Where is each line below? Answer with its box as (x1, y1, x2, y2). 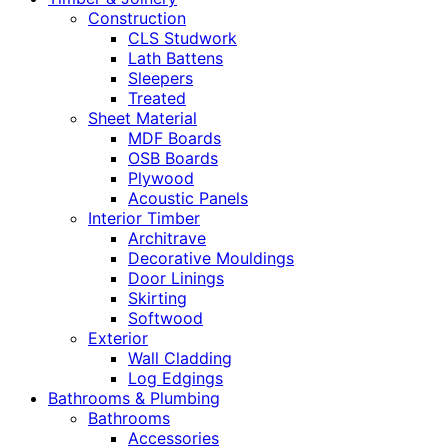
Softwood (128, 308, 203, 329)
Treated (128, 88, 186, 109)
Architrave (128, 228, 206, 249)
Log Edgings (128, 368, 223, 389)
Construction (88, 8, 186, 29)
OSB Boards (128, 148, 218, 169)
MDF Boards (128, 128, 221, 149)
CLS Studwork (128, 28, 237, 49)
